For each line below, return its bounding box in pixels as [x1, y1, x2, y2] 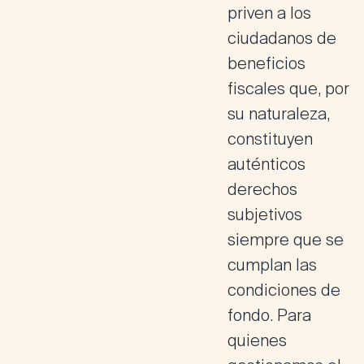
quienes [227, 330, 287, 351]
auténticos [227, 154, 305, 175]
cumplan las [227, 254, 317, 275]
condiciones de [227, 279, 340, 301]
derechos [227, 179, 297, 200]
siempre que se [227, 229, 344, 250]
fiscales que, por [227, 78, 349, 99]
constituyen [227, 128, 313, 149]
